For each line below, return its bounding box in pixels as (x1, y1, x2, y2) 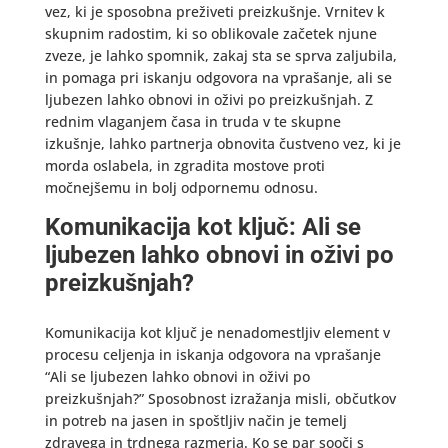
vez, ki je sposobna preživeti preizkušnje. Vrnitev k (44, 2, 385, 21)
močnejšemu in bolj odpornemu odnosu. (44, 178, 318, 197)
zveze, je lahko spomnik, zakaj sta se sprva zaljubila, (44, 46, 397, 65)
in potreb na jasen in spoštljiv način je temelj (44, 411, 347, 430)
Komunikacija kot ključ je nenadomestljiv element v (44, 323, 390, 342)
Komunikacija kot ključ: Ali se (44, 213, 361, 241)
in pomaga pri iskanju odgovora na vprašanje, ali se (44, 68, 392, 87)
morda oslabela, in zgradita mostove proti (44, 156, 325, 175)
